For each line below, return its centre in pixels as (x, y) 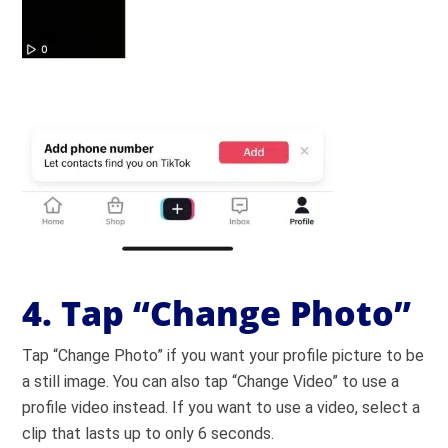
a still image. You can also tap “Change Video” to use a (211, 381)
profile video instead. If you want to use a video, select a (221, 407)
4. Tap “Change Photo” (217, 312)
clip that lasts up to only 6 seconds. (148, 433)
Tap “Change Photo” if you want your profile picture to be (223, 355)
